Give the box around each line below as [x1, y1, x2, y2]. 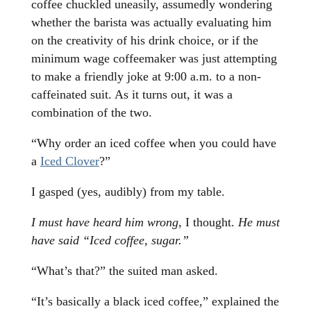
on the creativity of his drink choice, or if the [31, 33, 258, 48]
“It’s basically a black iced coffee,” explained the [31, 294, 279, 309]
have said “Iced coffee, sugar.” [31, 233, 189, 248]
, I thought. [178, 215, 238, 230]
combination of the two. [31, 106, 152, 120]
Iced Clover [40, 154, 99, 169]
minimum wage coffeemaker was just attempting [31, 51, 277, 66]
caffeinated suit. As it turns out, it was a [31, 87, 233, 102]
